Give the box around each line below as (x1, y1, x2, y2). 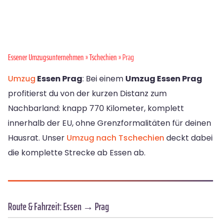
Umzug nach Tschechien (67, 132, 164, 144)
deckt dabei (164, 132, 213, 144)
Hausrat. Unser (8, 132, 67, 144)
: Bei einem (82, 73, 125, 85)
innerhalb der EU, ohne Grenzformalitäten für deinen (8, 117, 211, 129)
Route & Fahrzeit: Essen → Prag (8, 198, 109, 215)
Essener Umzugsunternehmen (8, 51, 84, 64)
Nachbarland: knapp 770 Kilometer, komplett (8, 103, 184, 114)
